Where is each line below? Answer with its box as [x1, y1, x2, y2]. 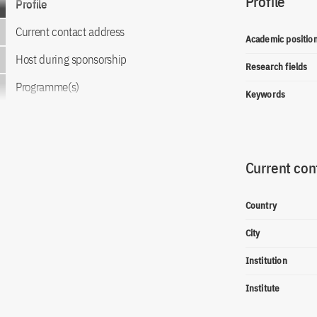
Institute [245, 282, 280, 294]
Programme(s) [16, 79, 79, 95]
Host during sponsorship [16, 52, 127, 67]
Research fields [245, 61, 308, 73]
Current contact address [16, 24, 125, 40]
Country [245, 200, 277, 212]
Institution [245, 255, 287, 267]
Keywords [245, 88, 286, 100]
